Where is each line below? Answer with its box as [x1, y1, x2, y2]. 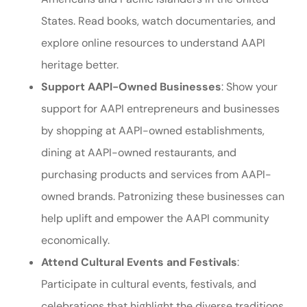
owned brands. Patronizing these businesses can [41, 189, 284, 204]
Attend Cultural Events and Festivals [41, 255, 237, 269]
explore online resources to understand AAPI [41, 36, 265, 50]
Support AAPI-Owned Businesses [41, 79, 221, 94]
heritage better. [41, 58, 119, 72]
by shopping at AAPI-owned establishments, [41, 123, 265, 138]
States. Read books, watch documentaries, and [41, 14, 275, 28]
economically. [41, 233, 110, 247]
